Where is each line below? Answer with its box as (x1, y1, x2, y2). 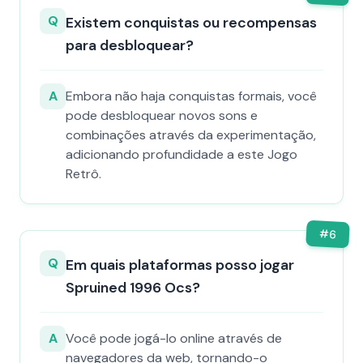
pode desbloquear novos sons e (66, 107, 258, 124)
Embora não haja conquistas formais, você (66, 88, 317, 105)
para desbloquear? (66, 36, 194, 55)
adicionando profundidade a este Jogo (66, 146, 297, 163)
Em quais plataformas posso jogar (66, 255, 294, 275)
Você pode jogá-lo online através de (66, 330, 282, 347)
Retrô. (66, 165, 101, 182)
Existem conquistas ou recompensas (66, 13, 317, 32)
